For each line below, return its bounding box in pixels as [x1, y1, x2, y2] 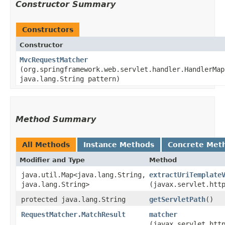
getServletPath [149, 195, 205, 203]
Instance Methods [83, 140, 154, 149]
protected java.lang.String [21, 195, 126, 203]
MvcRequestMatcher [20, 55, 88, 64]
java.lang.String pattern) [20, 74, 120, 83]
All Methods [22, 140, 70, 149]
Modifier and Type [20, 156, 85, 164]
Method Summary [16, 114, 96, 124]
